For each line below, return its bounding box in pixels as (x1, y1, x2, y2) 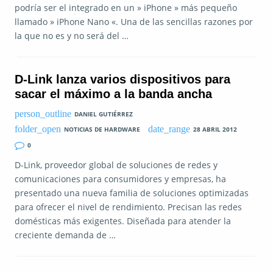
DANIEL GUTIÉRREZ (74, 109, 133, 118)
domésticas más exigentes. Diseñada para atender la (15, 214, 231, 227)
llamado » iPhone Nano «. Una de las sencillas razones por (15, 15, 253, 27)
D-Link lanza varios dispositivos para (15, 72, 230, 86)
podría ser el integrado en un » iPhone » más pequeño (15, 1, 237, 13)
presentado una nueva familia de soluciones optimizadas (15, 186, 249, 199)
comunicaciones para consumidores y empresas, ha (15, 172, 226, 185)
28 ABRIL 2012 (193, 125, 238, 134)
